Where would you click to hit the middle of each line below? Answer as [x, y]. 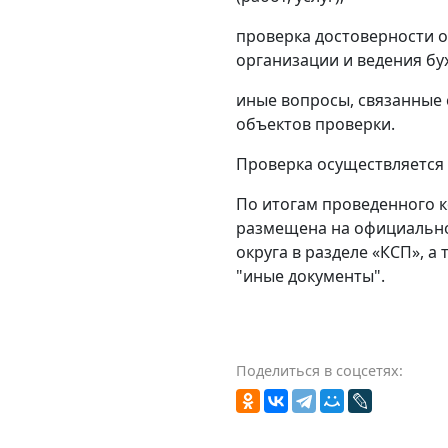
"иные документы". [310, 275]
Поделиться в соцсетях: [319, 370]
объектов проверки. [315, 123]
